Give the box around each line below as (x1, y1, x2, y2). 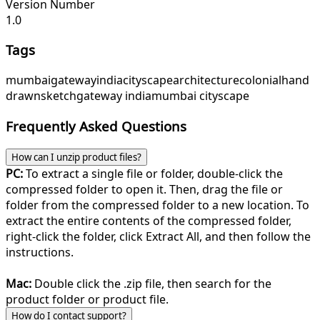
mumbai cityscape (151, 88, 249, 104)
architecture (173, 72, 239, 89)
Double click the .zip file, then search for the (31, 275, 271, 291)
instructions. (6, 244, 74, 260)
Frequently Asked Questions (6, 116, 186, 135)
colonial (239, 72, 281, 89)
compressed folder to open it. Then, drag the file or (6, 181, 283, 197)
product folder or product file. (6, 291, 169, 307)
